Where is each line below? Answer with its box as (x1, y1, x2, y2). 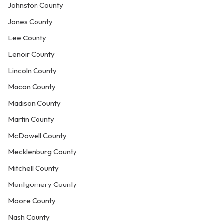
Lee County (8, 33, 46, 42)
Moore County (8, 196, 56, 205)
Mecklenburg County (8, 147, 77, 156)
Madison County (8, 98, 61, 108)
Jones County (8, 17, 53, 26)
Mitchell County (8, 163, 59, 173)
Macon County (8, 82, 56, 91)
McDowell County (8, 131, 67, 140)
